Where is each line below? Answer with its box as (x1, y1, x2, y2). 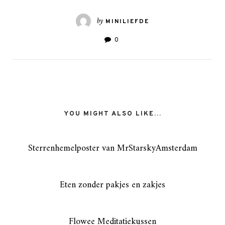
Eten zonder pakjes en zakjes (60, 177, 165, 193)
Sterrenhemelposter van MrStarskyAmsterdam (28, 141, 197, 157)
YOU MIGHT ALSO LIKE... (63, 110, 162, 119)
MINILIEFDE (105, 17, 149, 26)
